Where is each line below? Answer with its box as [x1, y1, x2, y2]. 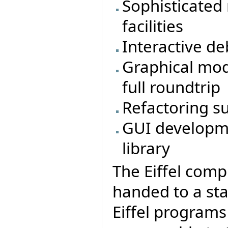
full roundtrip [122, 76, 221, 98]
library [122, 137, 170, 159]
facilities [122, 15, 184, 37]
